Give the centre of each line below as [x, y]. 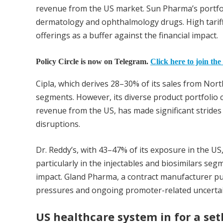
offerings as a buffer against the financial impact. [127, 36]
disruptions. [58, 124]
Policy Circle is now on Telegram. [93, 62]
